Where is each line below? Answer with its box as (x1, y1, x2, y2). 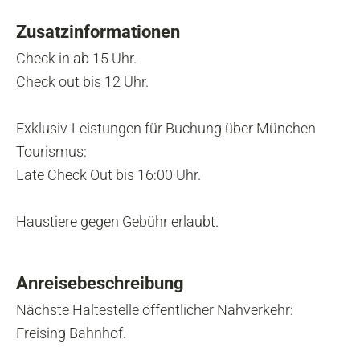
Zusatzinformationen (16, 22, 180, 43)
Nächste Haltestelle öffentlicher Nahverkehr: (16, 301, 293, 319)
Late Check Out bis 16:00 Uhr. (16, 166, 201, 184)
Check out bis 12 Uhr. (16, 73, 149, 91)
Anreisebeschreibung (16, 273, 184, 294)
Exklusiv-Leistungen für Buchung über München (16, 120, 316, 137)
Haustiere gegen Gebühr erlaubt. (16, 213, 219, 231)
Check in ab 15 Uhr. (16, 50, 137, 67)
